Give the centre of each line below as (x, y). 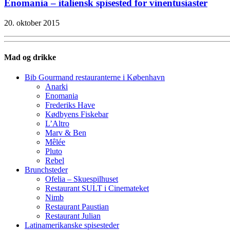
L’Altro (57, 124)
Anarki (56, 87)
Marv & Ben (66, 133)
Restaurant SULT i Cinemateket (97, 188)
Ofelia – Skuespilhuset (82, 179)
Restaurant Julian (73, 216)
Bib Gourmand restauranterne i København (95, 78)
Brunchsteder (46, 170)
